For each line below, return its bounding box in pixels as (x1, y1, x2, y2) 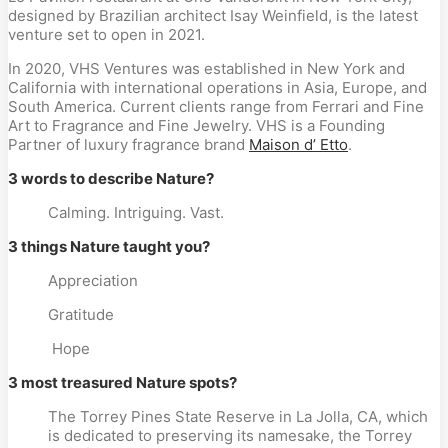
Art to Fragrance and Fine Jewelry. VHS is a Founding (8, 116, 385, 135)
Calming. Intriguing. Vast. (48, 203, 224, 222)
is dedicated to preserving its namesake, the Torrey (48, 426, 412, 445)
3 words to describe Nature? (8, 169, 214, 188)
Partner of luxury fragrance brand (8, 135, 249, 154)
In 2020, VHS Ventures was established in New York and (8, 59, 405, 78)
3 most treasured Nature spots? (8, 373, 237, 392)
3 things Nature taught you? (8, 237, 210, 256)
